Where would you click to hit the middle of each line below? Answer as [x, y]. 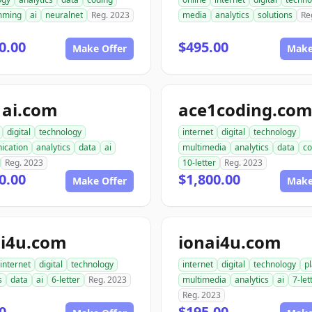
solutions [275, 15]
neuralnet [64, 15]
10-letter [199, 163]
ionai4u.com [230, 242]
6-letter [66, 280]
